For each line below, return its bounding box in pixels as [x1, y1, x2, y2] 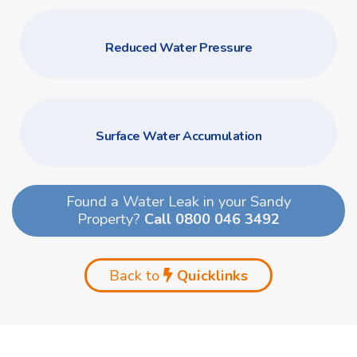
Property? [77, 209, 144, 229]
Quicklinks [173, 265, 248, 285]
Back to [109, 265, 163, 285]
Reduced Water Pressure [105, 38, 252, 57]
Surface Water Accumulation [96, 127, 261, 146]
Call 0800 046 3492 [144, 209, 280, 229]
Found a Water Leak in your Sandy [66, 191, 291, 212]
